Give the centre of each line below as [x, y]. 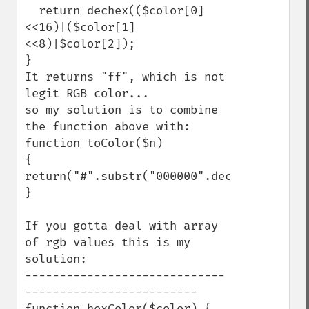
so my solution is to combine [121, 110]
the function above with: [111, 127]
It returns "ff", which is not [125, 77]
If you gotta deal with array [121, 226]
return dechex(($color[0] [32, 11]
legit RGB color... [87, 93]
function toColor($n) [94, 143]
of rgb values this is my [108, 242]
